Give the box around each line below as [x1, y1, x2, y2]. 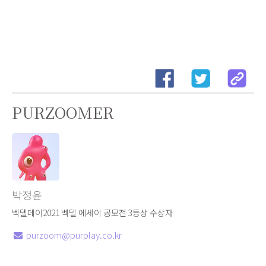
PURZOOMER [12, 101, 114, 123]
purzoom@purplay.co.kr [26, 229, 122, 241]
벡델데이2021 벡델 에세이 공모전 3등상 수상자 [12, 207, 173, 218]
